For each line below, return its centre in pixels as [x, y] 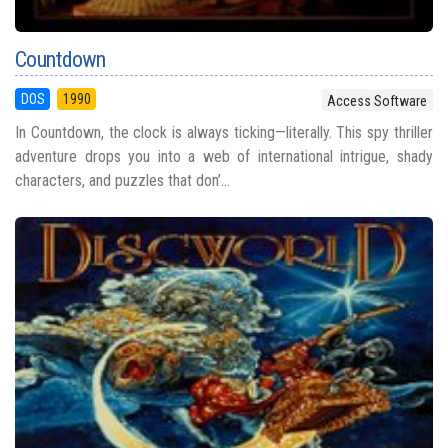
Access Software [377, 100]
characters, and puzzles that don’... [122, 181]
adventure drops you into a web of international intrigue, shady [224, 157]
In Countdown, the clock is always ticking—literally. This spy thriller [224, 133]
